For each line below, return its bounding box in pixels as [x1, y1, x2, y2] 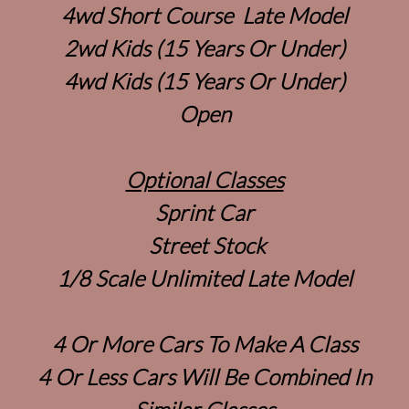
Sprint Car [155, 198, 254, 225]
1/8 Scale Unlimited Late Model [57, 264, 352, 291]
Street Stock [143, 231, 266, 258]
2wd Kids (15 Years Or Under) [64, 34, 345, 61]
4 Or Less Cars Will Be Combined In [37, 362, 372, 390]
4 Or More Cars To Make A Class [51, 330, 358, 357]
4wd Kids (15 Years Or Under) [64, 67, 345, 94]
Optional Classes [125, 165, 284, 193]
